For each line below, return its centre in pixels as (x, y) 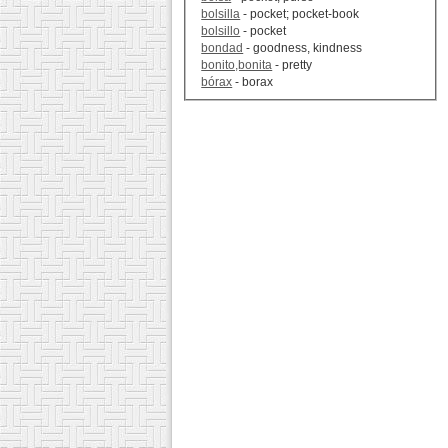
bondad (222, 48)
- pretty (292, 65)
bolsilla (221, 14)
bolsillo (221, 31)
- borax (253, 82)
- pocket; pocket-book (300, 14)
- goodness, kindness (303, 48)
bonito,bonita (237, 65)
